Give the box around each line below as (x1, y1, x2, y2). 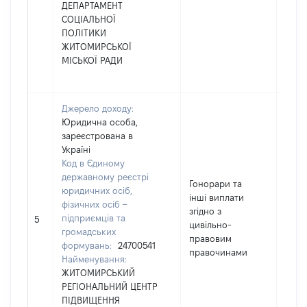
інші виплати (189, 193, 244, 202)
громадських (62, 227, 116, 236)
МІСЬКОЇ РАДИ (62, 56, 123, 65)
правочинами (189, 247, 247, 257)
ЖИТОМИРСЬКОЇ (62, 42, 132, 51)
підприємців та (62, 213, 125, 223)
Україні (62, 145, 90, 154)
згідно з (189, 206, 221, 216)
